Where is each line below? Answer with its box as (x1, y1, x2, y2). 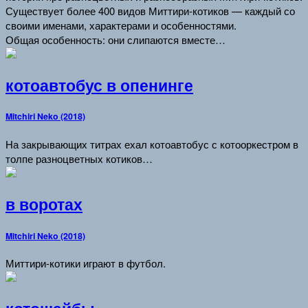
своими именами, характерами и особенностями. (5, 17, 236, 32)
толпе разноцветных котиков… (5, 151, 153, 166)
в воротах (5, 192, 82, 215)
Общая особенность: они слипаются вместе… (5, 32, 225, 47)
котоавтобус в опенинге (5, 74, 193, 96)
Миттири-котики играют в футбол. (5, 256, 166, 271)
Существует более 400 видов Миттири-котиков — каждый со (5, 3, 295, 18)
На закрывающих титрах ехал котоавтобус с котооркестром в (5, 137, 298, 152)
